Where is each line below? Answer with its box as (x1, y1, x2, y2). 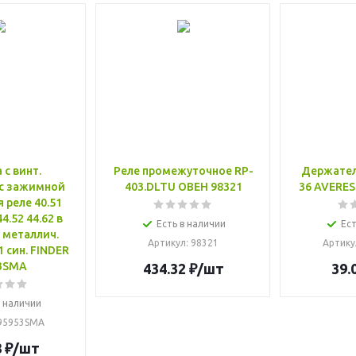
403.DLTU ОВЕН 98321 (124, 180, 242, 193)
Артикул (148, 238, 186, 248)
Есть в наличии (157, 219, 226, 229)
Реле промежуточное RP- (113, 164, 253, 177)
